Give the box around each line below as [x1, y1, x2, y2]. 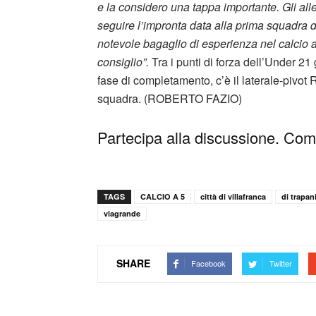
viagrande [104, 207, 140, 219]
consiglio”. [97, 53, 152, 70]
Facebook [191, 257, 226, 269]
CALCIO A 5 [140, 190, 185, 202]
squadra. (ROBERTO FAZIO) [97, 90, 242, 107]
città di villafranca [200, 190, 266, 202]
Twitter [269, 257, 292, 269]
